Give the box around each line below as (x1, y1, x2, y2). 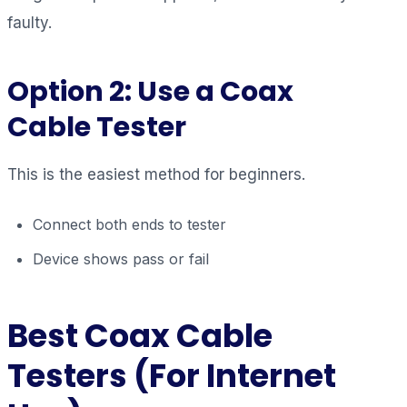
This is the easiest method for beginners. (7, 164, 305, 184)
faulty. (7, 13, 52, 32)
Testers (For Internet (7, 352, 336, 398)
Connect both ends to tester (33, 214, 226, 233)
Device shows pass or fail (33, 249, 209, 268)
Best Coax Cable (7, 313, 273, 358)
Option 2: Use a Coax (7, 71, 293, 111)
